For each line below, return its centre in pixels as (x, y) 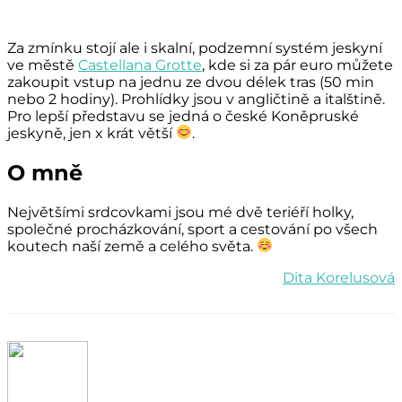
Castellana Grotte (140, 65)
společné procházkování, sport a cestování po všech (192, 229)
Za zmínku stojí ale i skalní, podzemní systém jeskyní (195, 48)
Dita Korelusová (339, 277)
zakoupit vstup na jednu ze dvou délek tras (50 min (191, 82)
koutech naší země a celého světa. (132, 246)
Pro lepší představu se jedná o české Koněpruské (183, 116)
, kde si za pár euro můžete (297, 65)
